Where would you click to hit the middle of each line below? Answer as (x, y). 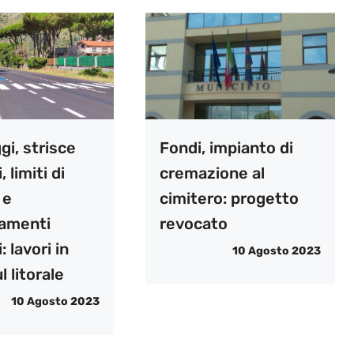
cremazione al (212, 173)
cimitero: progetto (229, 199)
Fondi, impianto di (226, 148)
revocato (193, 224)
